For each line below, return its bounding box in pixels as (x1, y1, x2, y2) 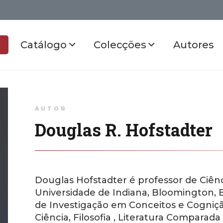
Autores (173, 39, 214, 51)
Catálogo (20, 39, 69, 51)
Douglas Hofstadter (35, 174, 129, 186)
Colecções (94, 39, 149, 51)
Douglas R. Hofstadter (35, 118, 213, 141)
